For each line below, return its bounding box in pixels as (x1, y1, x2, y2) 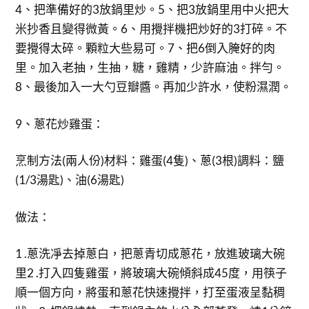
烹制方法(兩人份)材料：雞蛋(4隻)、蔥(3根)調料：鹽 (15, 153, 285, 168)
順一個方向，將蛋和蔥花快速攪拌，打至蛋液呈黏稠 (15, 285, 286, 299)
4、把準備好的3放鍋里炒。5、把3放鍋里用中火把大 (15, 2, 290, 17)
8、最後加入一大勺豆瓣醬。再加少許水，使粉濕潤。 (15, 79, 292, 94)
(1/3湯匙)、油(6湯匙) (15, 172, 125, 187)
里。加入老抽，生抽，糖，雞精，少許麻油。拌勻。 (15, 60, 286, 74)
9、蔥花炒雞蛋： (15, 116, 105, 131)
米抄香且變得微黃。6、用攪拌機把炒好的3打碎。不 (15, 21, 288, 36)
